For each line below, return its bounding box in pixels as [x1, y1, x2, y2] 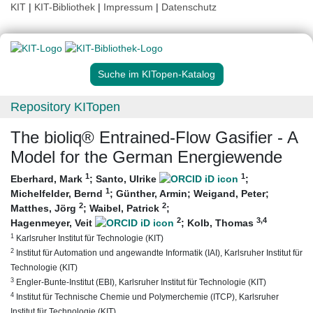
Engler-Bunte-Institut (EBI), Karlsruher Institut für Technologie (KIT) [14, 277, 266, 287]
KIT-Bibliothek [34, 1, 98, 13]
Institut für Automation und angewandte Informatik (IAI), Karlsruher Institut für [14, 248, 303, 258]
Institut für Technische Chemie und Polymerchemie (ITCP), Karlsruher [14, 292, 279, 302]
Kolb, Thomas [187, 217, 256, 229]
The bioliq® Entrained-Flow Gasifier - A [10, 128, 298, 147]
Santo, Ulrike [96, 173, 159, 185]
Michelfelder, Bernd [10, 188, 105, 200]
